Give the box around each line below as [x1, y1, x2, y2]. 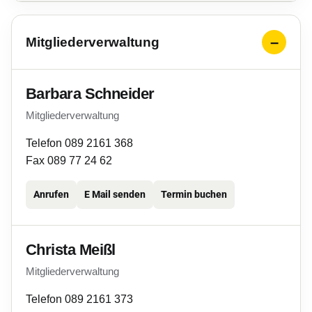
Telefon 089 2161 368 [26, 137, 133, 149]
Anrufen [33, 189, 69, 200]
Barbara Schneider [26, 85, 155, 102]
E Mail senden [84, 189, 146, 200]
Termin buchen [161, 189, 227, 200]
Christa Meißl [26, 241, 116, 258]
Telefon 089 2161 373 [26, 293, 133, 305]
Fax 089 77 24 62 [26, 155, 112, 166]
